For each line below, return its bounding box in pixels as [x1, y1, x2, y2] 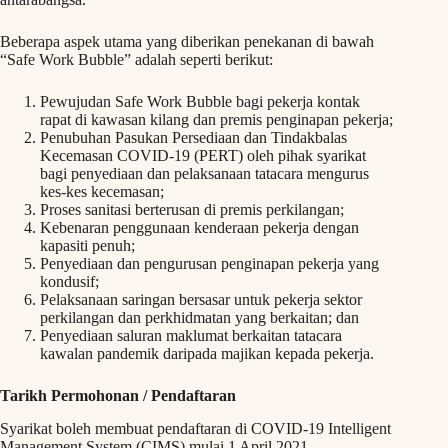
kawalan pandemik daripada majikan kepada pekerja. [40, 344, 374, 362]
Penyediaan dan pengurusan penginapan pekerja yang [40, 254, 379, 272]
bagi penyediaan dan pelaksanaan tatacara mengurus [40, 164, 369, 182]
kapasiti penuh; [40, 236, 135, 254]
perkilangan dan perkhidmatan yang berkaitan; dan [40, 308, 359, 326]
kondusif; [40, 272, 99, 290]
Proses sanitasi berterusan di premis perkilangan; [40, 200, 344, 218]
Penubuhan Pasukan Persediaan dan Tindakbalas [40, 128, 347, 146]
